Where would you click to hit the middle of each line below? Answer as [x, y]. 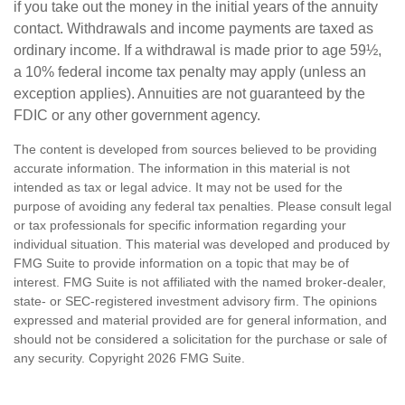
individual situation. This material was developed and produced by [202, 244]
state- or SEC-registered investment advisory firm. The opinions [195, 301]
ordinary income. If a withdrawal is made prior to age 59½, [198, 50]
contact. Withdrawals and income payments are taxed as [193, 28]
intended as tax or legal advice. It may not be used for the [178, 187]
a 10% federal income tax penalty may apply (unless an [190, 72]
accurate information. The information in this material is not [182, 168]
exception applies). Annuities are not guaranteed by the [189, 94]
